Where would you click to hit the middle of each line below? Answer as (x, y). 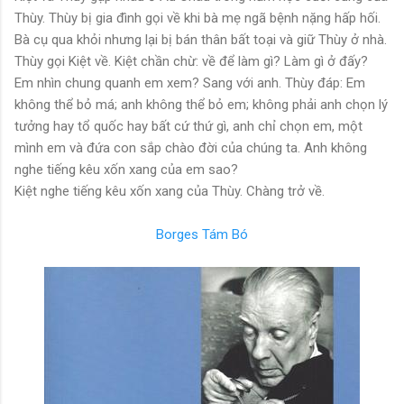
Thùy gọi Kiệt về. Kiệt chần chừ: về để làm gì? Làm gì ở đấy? (191, 61)
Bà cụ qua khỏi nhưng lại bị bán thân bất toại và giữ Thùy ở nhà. (201, 39)
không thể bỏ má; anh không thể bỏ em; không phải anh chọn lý (201, 104)
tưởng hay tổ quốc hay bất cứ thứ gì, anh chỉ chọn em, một (188, 126)
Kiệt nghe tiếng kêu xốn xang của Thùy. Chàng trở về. (170, 191)
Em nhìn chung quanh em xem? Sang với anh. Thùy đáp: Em (190, 83)
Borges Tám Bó (202, 234)
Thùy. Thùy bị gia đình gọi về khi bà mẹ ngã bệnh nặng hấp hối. (197, 18)
